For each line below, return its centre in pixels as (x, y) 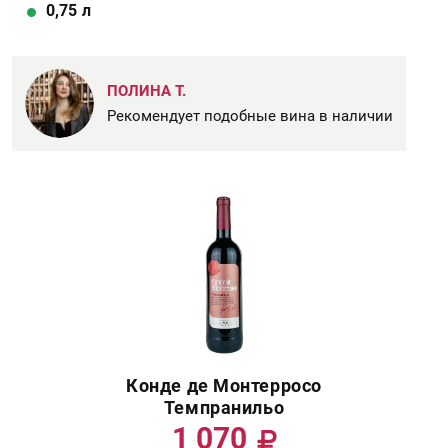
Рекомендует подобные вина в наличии (250, 116)
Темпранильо (224, 407)
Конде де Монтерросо (224, 385)
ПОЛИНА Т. (146, 91)
